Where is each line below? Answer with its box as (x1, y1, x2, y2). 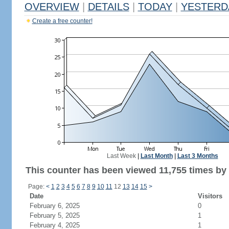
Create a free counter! (32, 17, 93, 25)
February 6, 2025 (29, 202, 80, 210)
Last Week (106, 152, 136, 159)
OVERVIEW (24, 1, 79, 12)
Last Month (140, 152, 173, 159)
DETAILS (87, 1, 129, 12)
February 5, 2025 (29, 212, 80, 219)
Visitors (197, 192, 222, 200)
